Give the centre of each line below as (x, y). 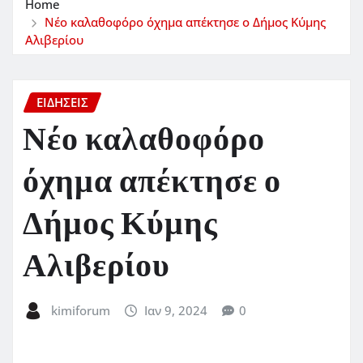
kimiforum (80, 311)
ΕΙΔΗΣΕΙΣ (62, 102)
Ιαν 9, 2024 (176, 311)
